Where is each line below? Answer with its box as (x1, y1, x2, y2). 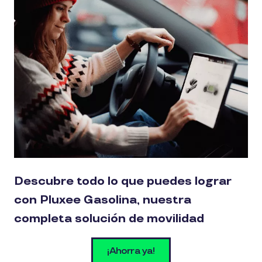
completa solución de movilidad (14, 211, 204, 226)
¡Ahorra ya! (107, 245, 155, 257)
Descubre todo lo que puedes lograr (14, 174, 231, 188)
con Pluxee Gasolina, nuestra (14, 192, 191, 207)
